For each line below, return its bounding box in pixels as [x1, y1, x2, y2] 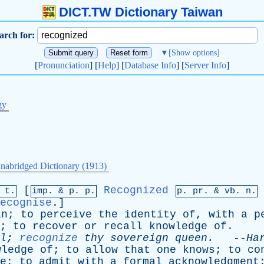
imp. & [32, 186, 69, 196]
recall [104, 220, 143, 232]
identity [124, 209, 176, 220]
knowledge [149, 220, 207, 232]
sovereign [110, 232, 169, 244]
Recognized [104, 184, 169, 196]
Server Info [184, 60, 226, 70]
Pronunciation [38, 60, 90, 70]
